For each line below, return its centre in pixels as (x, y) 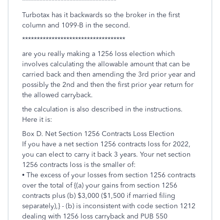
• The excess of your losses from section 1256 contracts (109, 175)
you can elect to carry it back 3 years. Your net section (106, 155)
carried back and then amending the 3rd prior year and (109, 75)
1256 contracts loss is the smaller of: (79, 165)
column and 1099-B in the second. (76, 26)
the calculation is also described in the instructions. (102, 110)
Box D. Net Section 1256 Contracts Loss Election (98, 134)
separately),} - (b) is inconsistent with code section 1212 (109, 206)
